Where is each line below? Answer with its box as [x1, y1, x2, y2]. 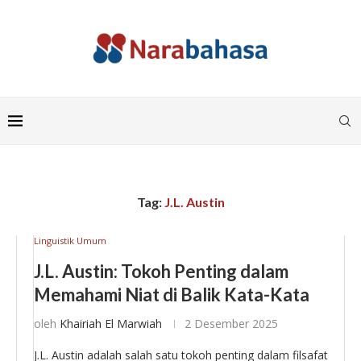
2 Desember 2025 [185, 316, 278, 331]
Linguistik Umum [34, 234, 106, 247]
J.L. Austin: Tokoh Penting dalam [34, 260, 288, 282]
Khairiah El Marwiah [60, 316, 162, 331]
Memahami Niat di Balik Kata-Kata [34, 284, 309, 305]
